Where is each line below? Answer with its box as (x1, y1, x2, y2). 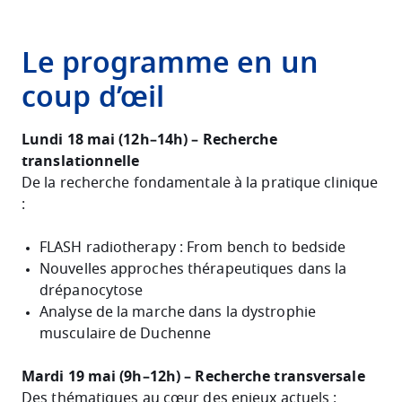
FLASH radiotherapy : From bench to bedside (39, 240, 346, 255)
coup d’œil (22, 83, 165, 112)
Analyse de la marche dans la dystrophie (39, 304, 316, 319)
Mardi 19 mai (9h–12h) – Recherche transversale (22, 369, 365, 384)
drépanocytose (39, 283, 144, 298)
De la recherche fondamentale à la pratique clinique (22, 175, 379, 190)
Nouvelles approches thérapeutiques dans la (39, 261, 347, 276)
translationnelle (22, 153, 140, 169)
